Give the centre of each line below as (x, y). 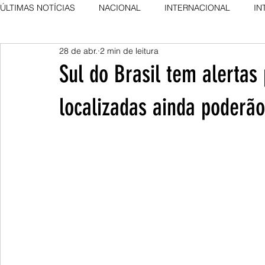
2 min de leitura (129, 51)
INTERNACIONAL (197, 7)
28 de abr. (78, 51)
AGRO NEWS (49, 55)
